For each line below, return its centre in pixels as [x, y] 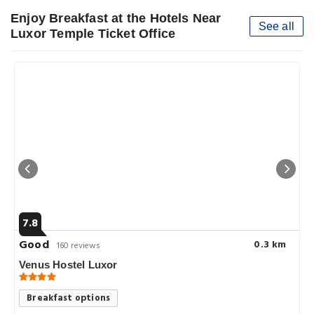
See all [276, 27]
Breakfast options [69, 299]
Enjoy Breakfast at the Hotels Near [116, 19]
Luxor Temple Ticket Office [93, 34]
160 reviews [79, 246]
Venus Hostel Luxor [68, 265]
